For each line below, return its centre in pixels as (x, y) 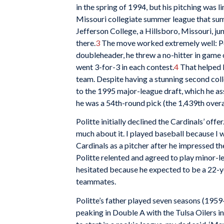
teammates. (96, 181)
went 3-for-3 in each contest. (125, 66)
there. (86, 42)
